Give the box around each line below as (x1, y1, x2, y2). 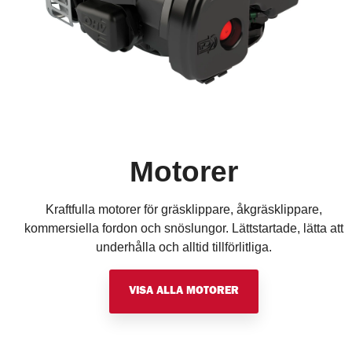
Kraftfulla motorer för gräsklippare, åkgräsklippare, (46, 202, 322, 216)
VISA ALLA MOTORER (129, 285, 239, 297)
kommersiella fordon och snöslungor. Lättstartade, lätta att (24, 221, 343, 235)
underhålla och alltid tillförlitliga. (96, 240, 272, 254)
